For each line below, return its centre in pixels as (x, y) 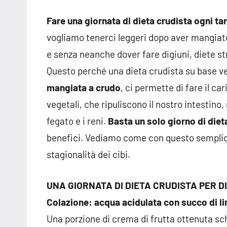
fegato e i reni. (77, 121)
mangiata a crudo (84, 88)
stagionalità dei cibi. (88, 155)
